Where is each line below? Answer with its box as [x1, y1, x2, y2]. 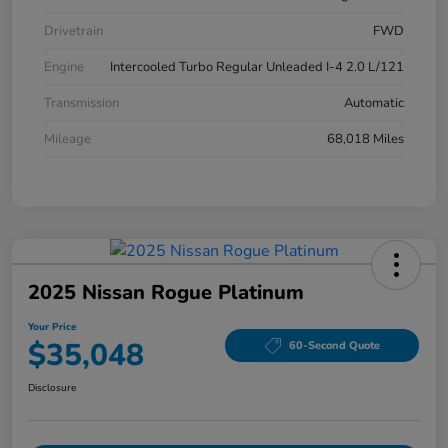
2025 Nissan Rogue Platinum [28, 278, 304, 306]
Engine [44, 57, 84, 76]
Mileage [44, 129, 91, 148]
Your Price [28, 319, 76, 334]
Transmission [44, 93, 119, 112]
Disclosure [28, 380, 76, 395]
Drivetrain [44, 21, 103, 40]
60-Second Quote [288, 338, 380, 354]
